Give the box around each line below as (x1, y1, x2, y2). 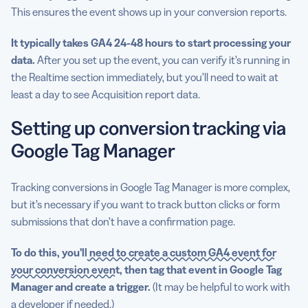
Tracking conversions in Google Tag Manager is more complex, (11, 180, 290, 195)
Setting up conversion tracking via (11, 116, 286, 140)
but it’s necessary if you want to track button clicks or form (11, 197, 280, 212)
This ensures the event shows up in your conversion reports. (11, 5, 287, 19)
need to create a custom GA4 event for (87, 245, 276, 260)
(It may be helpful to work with (151, 280, 290, 294)
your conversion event (11, 263, 120, 277)
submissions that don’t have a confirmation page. (11, 214, 235, 229)
